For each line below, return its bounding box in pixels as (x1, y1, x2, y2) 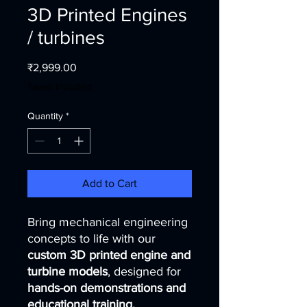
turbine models (27, 265, 108, 278)
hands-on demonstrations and (27, 281, 186, 295)
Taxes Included (27, 81, 92, 92)
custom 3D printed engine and (27, 248, 191, 262)
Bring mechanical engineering (27, 215, 188, 229)
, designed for (108, 265, 181, 278)
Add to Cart (82, 177, 137, 189)
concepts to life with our (27, 232, 156, 245)
